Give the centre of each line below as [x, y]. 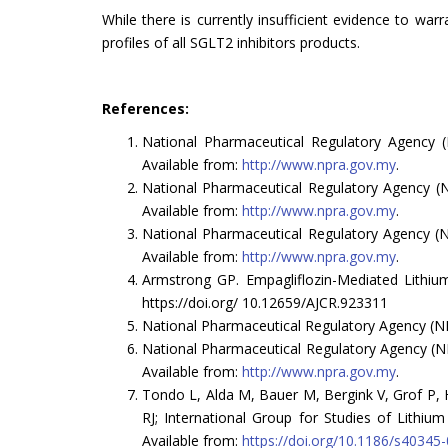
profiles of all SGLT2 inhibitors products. [231, 42]
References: [145, 108]
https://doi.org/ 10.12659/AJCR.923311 [265, 302]
